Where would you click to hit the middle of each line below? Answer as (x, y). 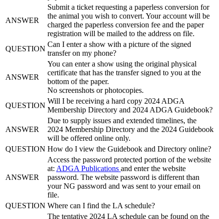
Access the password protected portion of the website (129, 159)
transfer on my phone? (82, 53)
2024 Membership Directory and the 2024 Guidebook (131, 129)
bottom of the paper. (78, 81)
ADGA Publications (88, 168)
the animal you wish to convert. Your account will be (129, 16)
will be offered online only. (89, 138)
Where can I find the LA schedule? (101, 205)
